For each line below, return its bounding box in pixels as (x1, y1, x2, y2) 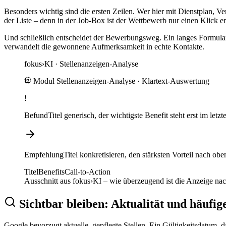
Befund (24, 111, 48, 120)
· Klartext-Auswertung (135, 77, 209, 86)
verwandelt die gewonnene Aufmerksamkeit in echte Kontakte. (4, 42, 204, 51)
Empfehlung (24, 150, 64, 159)
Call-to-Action (65, 167, 110, 177)
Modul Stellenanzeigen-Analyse (33, 77, 135, 86)
